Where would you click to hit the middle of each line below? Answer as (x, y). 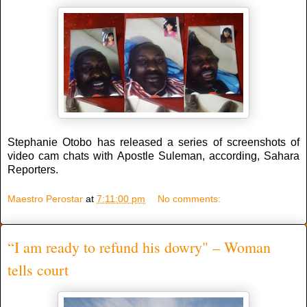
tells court (38, 270)
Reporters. (33, 169)
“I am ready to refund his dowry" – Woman (139, 247)
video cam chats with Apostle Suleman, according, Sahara (153, 156)
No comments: (189, 199)
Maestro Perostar (45, 199)
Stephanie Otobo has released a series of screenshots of (153, 142)
